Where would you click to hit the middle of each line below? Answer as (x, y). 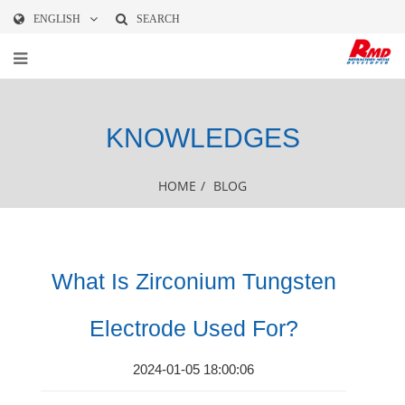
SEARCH (158, 19)
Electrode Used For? (193, 328)
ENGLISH (57, 19)
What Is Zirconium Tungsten (193, 281)
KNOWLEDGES (202, 138)
